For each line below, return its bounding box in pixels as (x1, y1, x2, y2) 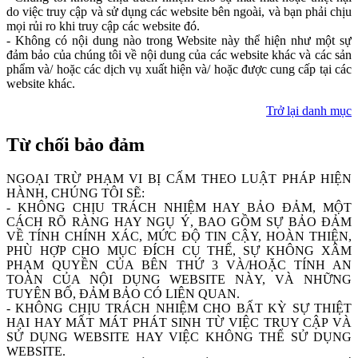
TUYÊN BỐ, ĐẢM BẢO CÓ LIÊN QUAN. (6, 286, 240, 300)
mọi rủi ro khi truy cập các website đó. (6, 18, 200, 33)
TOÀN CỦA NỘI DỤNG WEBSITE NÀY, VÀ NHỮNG (6, 272, 352, 286)
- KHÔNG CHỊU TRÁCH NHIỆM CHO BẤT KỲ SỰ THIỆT (6, 300, 352, 315)
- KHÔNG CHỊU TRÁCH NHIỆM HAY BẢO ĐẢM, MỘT (6, 200, 352, 214)
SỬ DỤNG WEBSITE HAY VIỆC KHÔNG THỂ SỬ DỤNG (6, 329, 352, 344)
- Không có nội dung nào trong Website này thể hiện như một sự (6, 33, 352, 47)
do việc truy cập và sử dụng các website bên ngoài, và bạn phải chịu (6, 4, 352, 18)
